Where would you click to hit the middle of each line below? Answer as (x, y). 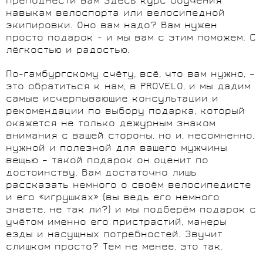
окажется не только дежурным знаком (111, 124)
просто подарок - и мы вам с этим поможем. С (131, 39)
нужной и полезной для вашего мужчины (117, 149)
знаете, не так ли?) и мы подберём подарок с (131, 211)
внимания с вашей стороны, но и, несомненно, (130, 137)
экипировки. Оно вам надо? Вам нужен (112, 26)
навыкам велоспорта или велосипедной (115, 14)
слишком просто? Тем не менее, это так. (114, 248)
